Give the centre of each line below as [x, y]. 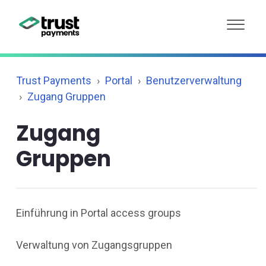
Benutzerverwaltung [194, 80]
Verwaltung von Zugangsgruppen [94, 245]
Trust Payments [54, 80]
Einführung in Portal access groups [99, 213]
